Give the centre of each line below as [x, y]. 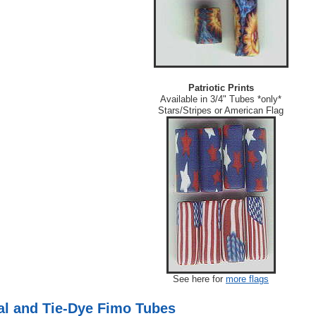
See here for [199, 279]
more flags [247, 279]
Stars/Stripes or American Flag [221, 111]
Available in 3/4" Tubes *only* [221, 99]
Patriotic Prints [221, 88]
